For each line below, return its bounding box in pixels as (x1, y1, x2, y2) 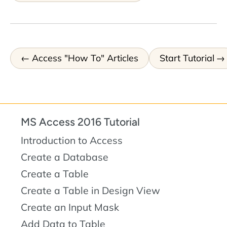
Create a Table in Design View (21, 184, 160, 197)
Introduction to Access (21, 134, 123, 147)
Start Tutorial (159, 52, 214, 64)
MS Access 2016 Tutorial (21, 116, 140, 129)
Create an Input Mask (21, 201, 119, 214)
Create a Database (21, 151, 108, 164)
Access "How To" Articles (31, 52, 138, 64)
